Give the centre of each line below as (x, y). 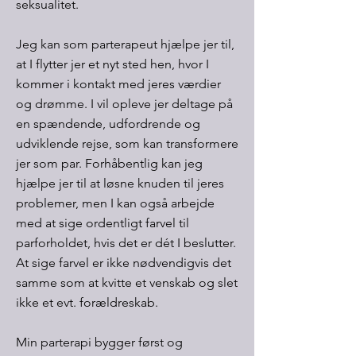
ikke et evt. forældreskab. (89, 302)
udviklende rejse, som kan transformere (127, 143)
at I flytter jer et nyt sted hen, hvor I (112, 64)
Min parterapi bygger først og (99, 342)
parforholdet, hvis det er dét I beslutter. (126, 243)
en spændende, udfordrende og (108, 124)
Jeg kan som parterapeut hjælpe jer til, (125, 44)
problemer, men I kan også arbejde (115, 203)
